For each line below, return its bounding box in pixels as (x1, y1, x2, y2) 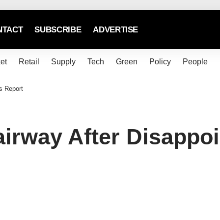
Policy (149, 57, 171, 66)
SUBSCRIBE (34, 25, 82, 34)
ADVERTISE (93, 25, 138, 34)
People (182, 57, 208, 66)
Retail (18, 57, 39, 66)
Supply (51, 57, 76, 66)
